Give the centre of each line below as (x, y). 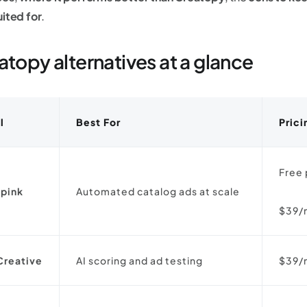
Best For (99, 122)
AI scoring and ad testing (140, 260)
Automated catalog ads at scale (158, 191)
